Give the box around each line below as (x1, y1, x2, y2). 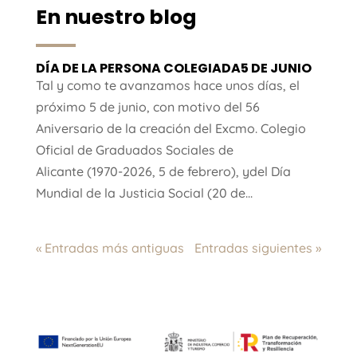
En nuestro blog (35, 3, 197, 32)
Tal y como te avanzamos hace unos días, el (35, 77, 300, 94)
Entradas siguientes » (194, 240, 322, 257)
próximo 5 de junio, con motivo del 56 (35, 99, 260, 116)
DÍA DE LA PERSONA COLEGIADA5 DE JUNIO (35, 59, 312, 78)
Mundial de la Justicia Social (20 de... (35, 185, 253, 202)
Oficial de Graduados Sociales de (35, 142, 233, 159)
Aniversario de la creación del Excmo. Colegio (35, 120, 306, 137)
